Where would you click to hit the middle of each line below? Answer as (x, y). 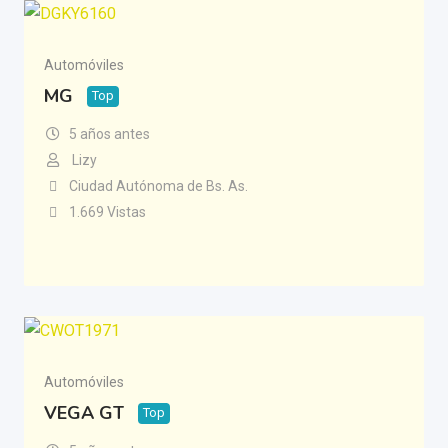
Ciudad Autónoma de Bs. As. (158, 185)
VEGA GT (84, 412)
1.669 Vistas (107, 211)
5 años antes (109, 133)
